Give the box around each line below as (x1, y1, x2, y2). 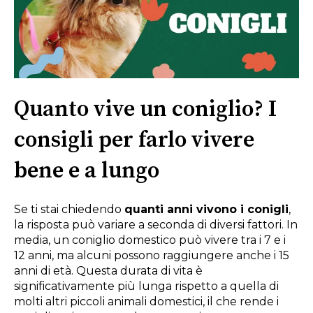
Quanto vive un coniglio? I (14, 95, 277, 124)
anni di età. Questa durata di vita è (14, 264, 203, 278)
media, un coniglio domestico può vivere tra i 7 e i (14, 233, 286, 247)
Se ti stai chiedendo (14, 203, 124, 217)
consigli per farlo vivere (14, 126, 254, 154)
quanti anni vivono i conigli (124, 203, 289, 217)
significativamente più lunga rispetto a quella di (14, 279, 279, 293)
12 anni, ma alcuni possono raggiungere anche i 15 (14, 249, 289, 263)
